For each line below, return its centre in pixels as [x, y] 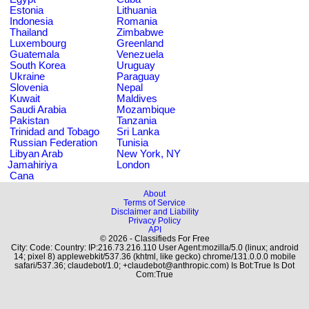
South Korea [38, 66]
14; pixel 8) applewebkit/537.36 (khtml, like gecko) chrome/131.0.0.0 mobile [154, 256]
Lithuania [137, 10]
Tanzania [137, 121]
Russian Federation [53, 143]
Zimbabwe [140, 32]
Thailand [29, 32]
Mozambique [146, 110]
